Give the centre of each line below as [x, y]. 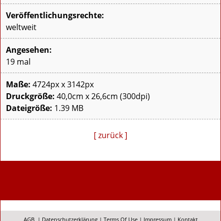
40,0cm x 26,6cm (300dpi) [102, 96]
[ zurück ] [110, 135]
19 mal [18, 62]
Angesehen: [29, 50]
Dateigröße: [29, 108]
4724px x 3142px [62, 85]
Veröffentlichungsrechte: [55, 16]
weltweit [21, 27]
